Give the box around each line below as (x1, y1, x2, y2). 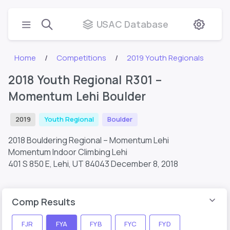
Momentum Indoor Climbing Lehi (8, 146, 127, 158)
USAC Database (97, 17, 168, 30)
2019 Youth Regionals (127, 52, 204, 63)
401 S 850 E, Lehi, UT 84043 (8, 158, 109, 169)
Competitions (56, 52, 107, 63)
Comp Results (12, 195, 75, 208)
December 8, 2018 (111, 158, 178, 169)
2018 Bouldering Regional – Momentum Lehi (8, 134, 169, 146)
